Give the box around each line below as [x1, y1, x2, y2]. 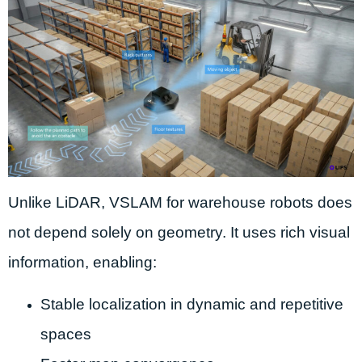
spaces [40, 325, 91, 343]
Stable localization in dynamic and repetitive [40, 295, 343, 313]
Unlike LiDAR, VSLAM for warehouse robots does [8, 194, 352, 212]
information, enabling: [8, 254, 157, 271]
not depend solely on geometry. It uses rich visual [8, 224, 350, 242]
